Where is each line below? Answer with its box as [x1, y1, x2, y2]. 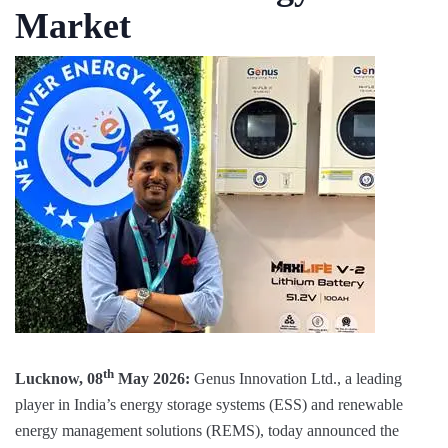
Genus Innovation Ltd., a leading [190, 370, 402, 388]
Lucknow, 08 [15, 370, 103, 388]
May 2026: [114, 370, 190, 388]
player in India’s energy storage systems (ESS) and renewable [15, 396, 403, 414]
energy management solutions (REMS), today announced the [15, 422, 399, 440]
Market [15, 6, 131, 46]
